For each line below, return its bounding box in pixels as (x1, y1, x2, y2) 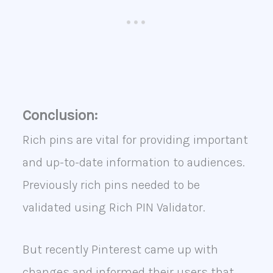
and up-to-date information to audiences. (22, 155, 245, 169)
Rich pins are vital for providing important (22, 132, 248, 147)
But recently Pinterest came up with (22, 242, 218, 257)
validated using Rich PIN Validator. (22, 200, 205, 214)
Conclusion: (22, 106, 97, 124)
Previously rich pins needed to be (22, 177, 200, 192)
